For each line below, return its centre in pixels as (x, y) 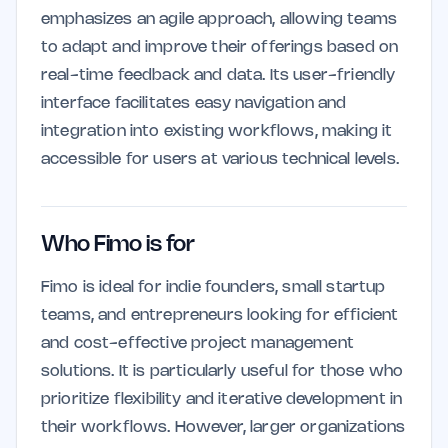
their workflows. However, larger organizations (223, 427)
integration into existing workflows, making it (217, 131)
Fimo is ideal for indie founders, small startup (213, 287)
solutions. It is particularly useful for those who (222, 371)
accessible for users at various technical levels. (220, 159)
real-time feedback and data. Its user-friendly (218, 75)
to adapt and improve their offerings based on (220, 47)
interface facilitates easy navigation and (194, 103)
